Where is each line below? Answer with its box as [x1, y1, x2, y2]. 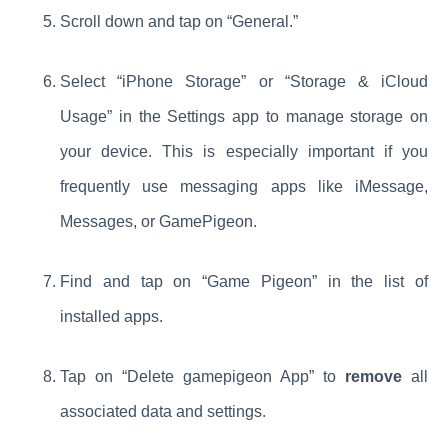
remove [345, 367, 402, 385]
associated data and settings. [60, 402, 266, 420]
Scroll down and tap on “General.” [60, 12, 298, 30]
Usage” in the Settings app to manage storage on [60, 107, 428, 125]
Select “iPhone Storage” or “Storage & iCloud [60, 72, 428, 90]
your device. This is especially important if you [60, 142, 428, 160]
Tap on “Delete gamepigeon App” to [60, 367, 345, 385]
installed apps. [60, 307, 163, 325]
